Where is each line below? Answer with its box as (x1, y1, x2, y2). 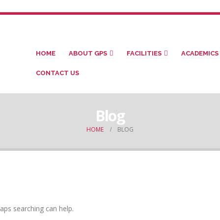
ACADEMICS (181, 50, 219, 57)
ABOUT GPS (69, 50, 108, 57)
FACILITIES (127, 50, 162, 57)
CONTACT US (36, 69, 80, 77)
